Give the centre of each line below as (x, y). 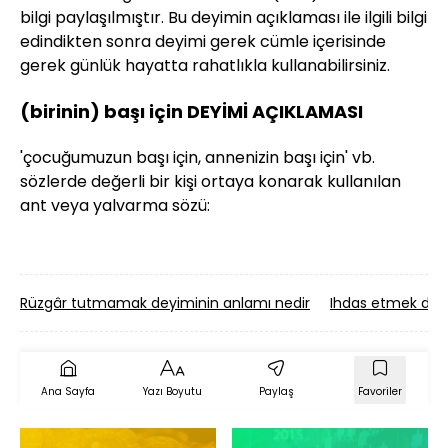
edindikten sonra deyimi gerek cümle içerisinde (203, 41)
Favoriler (380, 391)
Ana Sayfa (68, 391)
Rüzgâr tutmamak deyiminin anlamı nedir (165, 302)
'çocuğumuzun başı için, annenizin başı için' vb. (197, 157)
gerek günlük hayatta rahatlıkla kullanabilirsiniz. (205, 65)
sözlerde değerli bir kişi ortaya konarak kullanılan (210, 181)
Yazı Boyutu (172, 391)
